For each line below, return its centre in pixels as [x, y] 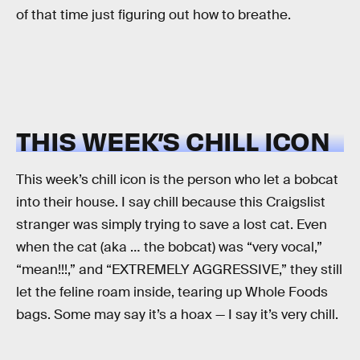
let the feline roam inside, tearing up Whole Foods [172, 292]
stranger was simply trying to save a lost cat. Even [172, 225]
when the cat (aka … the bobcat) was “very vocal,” [169, 247]
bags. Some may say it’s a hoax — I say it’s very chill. [177, 315]
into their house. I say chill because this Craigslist [171, 202]
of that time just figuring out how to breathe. [153, 15]
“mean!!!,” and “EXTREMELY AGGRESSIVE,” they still [179, 270]
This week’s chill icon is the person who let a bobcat [177, 180]
